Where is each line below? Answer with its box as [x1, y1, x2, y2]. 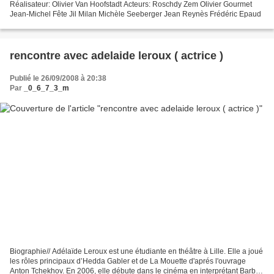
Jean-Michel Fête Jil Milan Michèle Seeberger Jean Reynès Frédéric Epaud [10, 9, 261, 18]
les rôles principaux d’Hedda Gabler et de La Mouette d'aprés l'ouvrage [10, 257, 246, 266]
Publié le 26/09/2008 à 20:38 [10, 73, 106, 83]
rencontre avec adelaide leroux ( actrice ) [91, 49, 223, 62]
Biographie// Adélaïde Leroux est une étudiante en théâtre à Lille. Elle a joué [10, 247, 263, 256]
